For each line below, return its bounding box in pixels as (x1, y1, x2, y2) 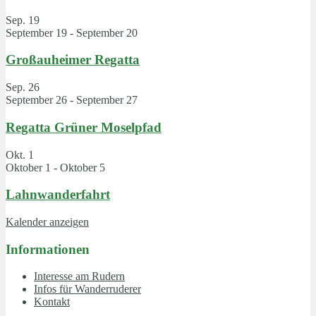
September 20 (76, 26, 138, 39)
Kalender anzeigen (6, 216, 89, 228)
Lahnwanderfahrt (6, 187, 110, 202)
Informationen (6, 241, 90, 257)
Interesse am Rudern (34, 270, 125, 283)
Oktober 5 (60, 161, 105, 174)
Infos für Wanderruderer (34, 283, 141, 296)
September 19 (6, 26, 67, 39)
